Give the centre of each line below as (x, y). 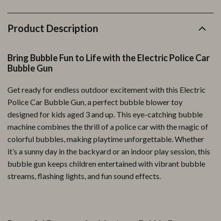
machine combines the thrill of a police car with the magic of (108, 127)
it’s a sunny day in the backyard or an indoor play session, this (109, 151)
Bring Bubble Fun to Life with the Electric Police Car (109, 58)
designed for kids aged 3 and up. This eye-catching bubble (105, 114)
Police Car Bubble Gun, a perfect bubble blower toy (95, 102)
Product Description (53, 28)
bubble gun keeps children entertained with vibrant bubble (106, 164)
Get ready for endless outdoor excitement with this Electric (107, 90)
